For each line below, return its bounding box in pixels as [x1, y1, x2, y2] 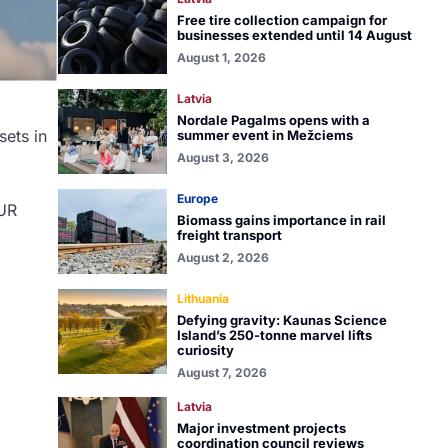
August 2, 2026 [176, 250, 269, 265]
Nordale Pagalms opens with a [176, 112, 370, 128]
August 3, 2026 [176, 150, 269, 165]
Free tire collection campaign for [176, 12, 387, 28]
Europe [176, 191, 218, 206]
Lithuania [176, 291, 229, 306]
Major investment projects [176, 420, 346, 436]
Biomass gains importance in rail [176, 212, 386, 228]
